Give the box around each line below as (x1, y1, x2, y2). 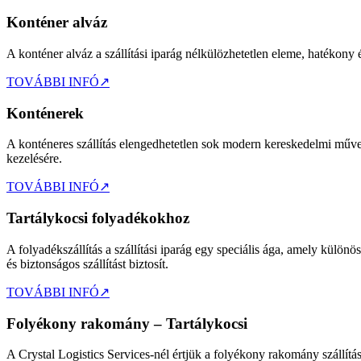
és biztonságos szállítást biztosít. (6, 256, 168, 271)
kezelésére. (6, 151, 62, 166)
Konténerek (6, 104, 84, 122)
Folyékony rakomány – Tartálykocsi (6, 314, 247, 332)
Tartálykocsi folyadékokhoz (6, 210, 189, 227)
